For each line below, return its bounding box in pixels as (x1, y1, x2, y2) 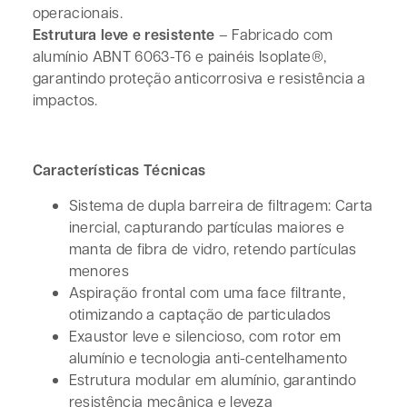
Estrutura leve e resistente (32, 25, 215, 45)
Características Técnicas (32, 160, 206, 181)
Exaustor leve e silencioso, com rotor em (68, 325, 342, 345)
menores (68, 260, 130, 280)
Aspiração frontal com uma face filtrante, (68, 282, 345, 302)
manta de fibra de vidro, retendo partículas (68, 238, 357, 258)
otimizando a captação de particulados (68, 303, 332, 323)
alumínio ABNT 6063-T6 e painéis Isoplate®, (32, 46, 327, 66)
